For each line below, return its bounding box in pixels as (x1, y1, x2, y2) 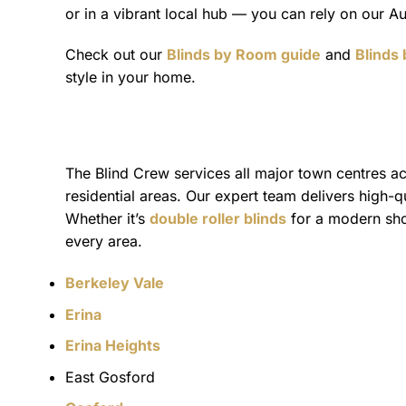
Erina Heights (65, 336, 160, 355)
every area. (65, 232, 142, 251)
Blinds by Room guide (167, 45, 321, 64)
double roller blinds (150, 209, 286, 228)
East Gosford (65, 367, 155, 386)
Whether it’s (65, 209, 150, 228)
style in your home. (65, 68, 196, 87)
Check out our (65, 45, 167, 64)
